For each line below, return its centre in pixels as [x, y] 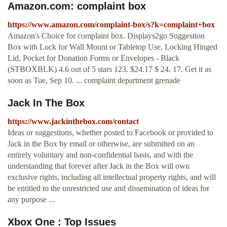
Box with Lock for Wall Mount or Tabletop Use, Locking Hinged [112, 47]
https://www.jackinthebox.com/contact [73, 122]
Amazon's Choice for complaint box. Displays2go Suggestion [106, 36]
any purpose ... [31, 200]
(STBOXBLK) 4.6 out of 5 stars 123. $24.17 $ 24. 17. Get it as [109, 69]
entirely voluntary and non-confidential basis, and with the [100, 155]
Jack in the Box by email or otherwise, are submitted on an [101, 144]
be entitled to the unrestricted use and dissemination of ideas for [108, 188]
